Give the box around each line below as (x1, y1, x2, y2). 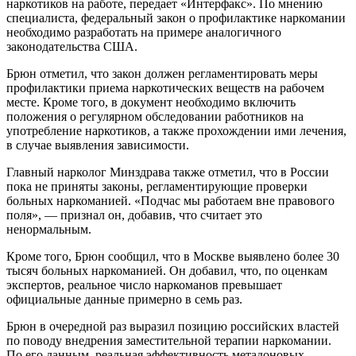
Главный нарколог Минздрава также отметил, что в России (6, 164, 329, 179)
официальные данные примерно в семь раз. (6, 292, 242, 306)
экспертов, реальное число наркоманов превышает (6, 277, 282, 292)
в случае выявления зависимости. (6, 137, 189, 152)
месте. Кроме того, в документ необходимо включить (6, 95, 296, 109)
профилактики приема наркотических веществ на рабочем (6, 80, 324, 95)
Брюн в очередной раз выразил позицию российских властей (6, 319, 339, 333)
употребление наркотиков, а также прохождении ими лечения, (6, 123, 346, 137)
